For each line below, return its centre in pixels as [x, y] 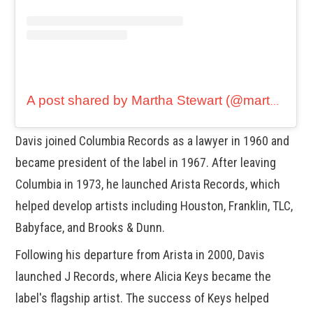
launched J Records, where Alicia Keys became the [144, 276]
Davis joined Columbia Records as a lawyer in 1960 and [153, 140]
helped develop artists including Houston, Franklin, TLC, [154, 205]
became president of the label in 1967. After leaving [146, 162]
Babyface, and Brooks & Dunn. [90, 227]
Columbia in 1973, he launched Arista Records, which [148, 184]
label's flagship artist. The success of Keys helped [143, 298]
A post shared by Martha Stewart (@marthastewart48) [275, 101]
